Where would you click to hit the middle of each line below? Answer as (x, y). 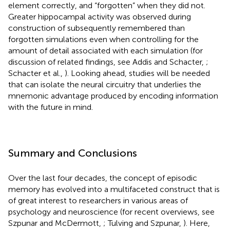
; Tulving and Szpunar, (143, 223)
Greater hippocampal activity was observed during (100, 16)
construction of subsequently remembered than (97, 28)
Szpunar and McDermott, (56, 223)
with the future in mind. (51, 107)
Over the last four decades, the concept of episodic (103, 178)
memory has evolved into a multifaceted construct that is (114, 189)
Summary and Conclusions (73, 153)
